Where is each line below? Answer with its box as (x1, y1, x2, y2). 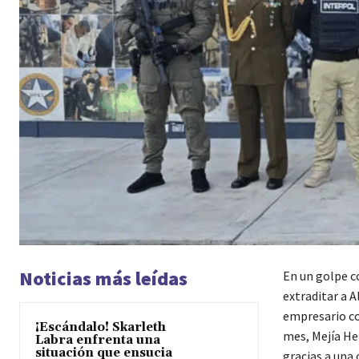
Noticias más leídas (19, 266, 188, 292)
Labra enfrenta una (35, 333, 160, 349)
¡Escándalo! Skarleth (35, 320, 166, 336)
